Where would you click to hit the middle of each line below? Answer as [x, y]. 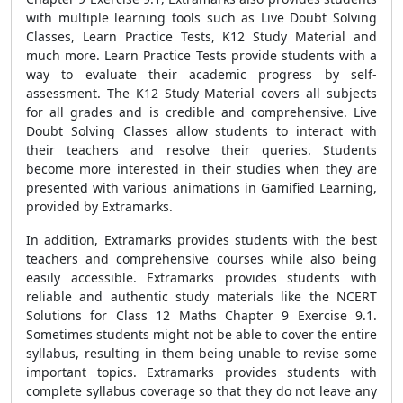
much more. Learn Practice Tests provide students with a [201, 55]
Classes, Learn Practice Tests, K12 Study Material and [201, 36]
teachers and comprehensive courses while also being [201, 259]
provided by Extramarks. [99, 206]
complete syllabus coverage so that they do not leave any [201, 391]
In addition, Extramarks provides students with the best [201, 240]
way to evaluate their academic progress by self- [201, 74]
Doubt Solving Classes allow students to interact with [201, 131]
